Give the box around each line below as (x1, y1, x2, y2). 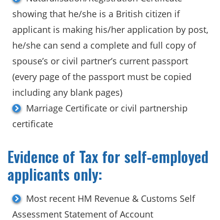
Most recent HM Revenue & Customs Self (26, 192, 195, 204)
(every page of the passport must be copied (12, 70, 192, 82)
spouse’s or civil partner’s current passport (12, 55, 188, 67)
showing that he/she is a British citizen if (12, 7, 180, 20)
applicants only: (7, 163, 102, 185)
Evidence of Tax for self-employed (7, 145, 209, 167)
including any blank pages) (12, 86, 122, 98)
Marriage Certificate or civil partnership (26, 102, 188, 114)
